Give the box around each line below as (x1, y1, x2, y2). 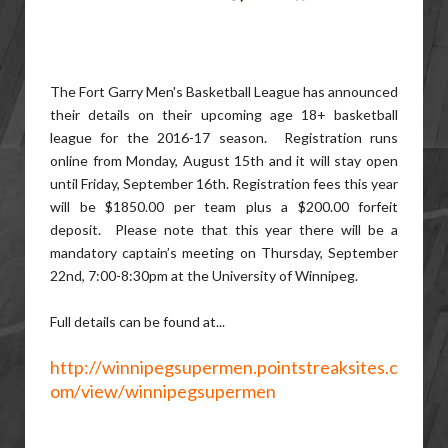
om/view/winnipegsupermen (50, 380, 276, 402)
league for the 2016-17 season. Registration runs (50, 129, 398, 146)
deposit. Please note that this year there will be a (50, 221, 398, 238)
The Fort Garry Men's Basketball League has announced (50, 83, 398, 100)
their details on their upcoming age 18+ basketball (50, 106, 398, 123)
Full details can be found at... (50, 313, 225, 330)
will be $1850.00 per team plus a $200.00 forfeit (50, 198, 398, 215)
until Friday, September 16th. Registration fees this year (50, 175, 398, 192)
